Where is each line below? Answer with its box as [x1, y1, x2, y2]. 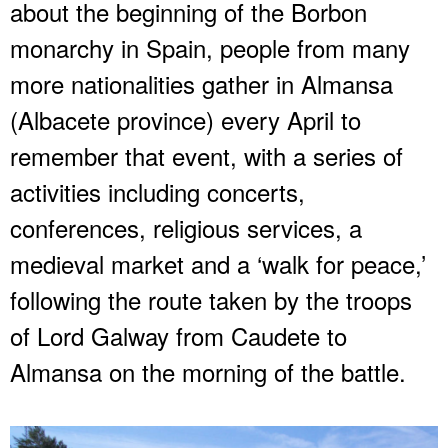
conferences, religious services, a [10, 209, 362, 245]
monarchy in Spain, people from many [10, 29, 410, 65]
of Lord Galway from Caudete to [10, 317, 347, 353]
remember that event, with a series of [10, 137, 403, 173]
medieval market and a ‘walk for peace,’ [10, 245, 426, 281]
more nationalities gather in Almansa [10, 65, 393, 101]
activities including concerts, [10, 173, 305, 209]
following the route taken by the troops [10, 281, 412, 317]
